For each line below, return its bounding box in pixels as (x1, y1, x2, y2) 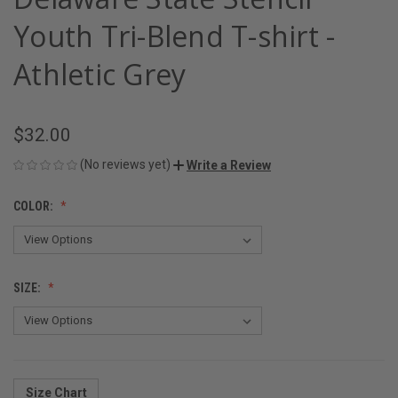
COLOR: (13, 198, 56, 213)
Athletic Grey (13, 54, 187, 93)
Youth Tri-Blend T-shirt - (13, 16, 336, 55)
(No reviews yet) (80, 156, 171, 171)
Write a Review (187, 157, 271, 172)
